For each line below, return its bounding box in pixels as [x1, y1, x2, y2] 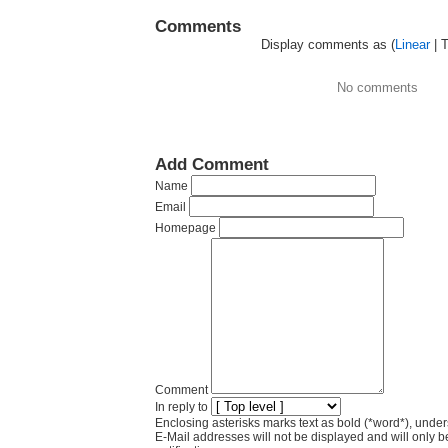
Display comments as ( [261, 37, 395, 52]
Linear [395, 37, 430, 52]
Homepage [155, 221, 216, 235]
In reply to [155, 400, 208, 414]
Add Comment [155, 154, 269, 174]
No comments [337, 80, 418, 95]
